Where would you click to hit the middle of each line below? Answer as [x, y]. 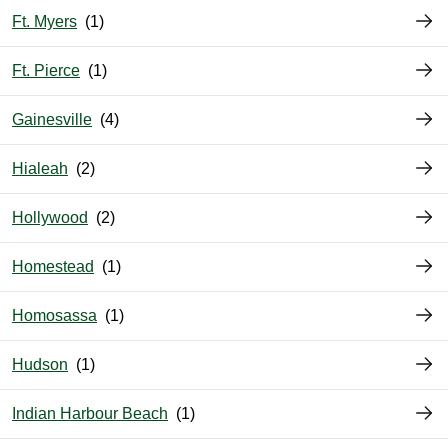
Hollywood [50, 218]
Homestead [53, 267]
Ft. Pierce [46, 71]
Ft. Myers [44, 22]
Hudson [40, 365]
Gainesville [52, 120]
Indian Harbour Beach [90, 414]
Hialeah [40, 169]
